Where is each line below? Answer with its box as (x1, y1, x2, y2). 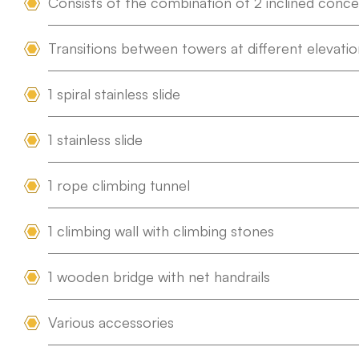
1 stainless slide (48, 131, 143, 148)
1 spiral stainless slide (48, 85, 180, 103)
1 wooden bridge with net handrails (48, 268, 270, 285)
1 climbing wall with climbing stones (48, 222, 274, 240)
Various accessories (48, 313, 174, 331)
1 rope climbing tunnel (48, 176, 190, 194)
